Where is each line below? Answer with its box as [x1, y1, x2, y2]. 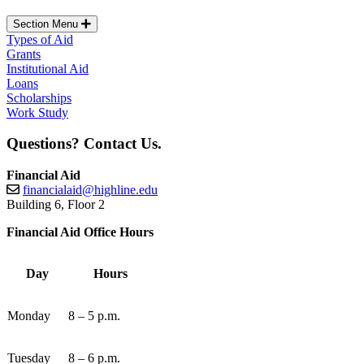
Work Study [6, 105, 68, 119]
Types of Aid [6, 32, 73, 46]
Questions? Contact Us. [6, 135, 162, 153]
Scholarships [6, 90, 71, 105]
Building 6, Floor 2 [6, 197, 105, 212]
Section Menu [13, 17, 81, 30]
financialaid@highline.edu [23, 183, 158, 197]
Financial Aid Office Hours [6, 225, 154, 240]
